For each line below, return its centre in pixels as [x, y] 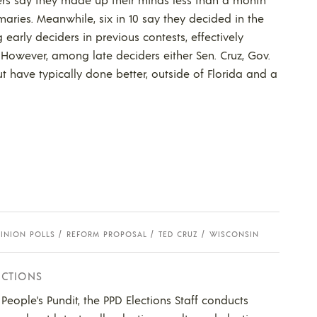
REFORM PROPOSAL [107, 234]
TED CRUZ [178, 234]
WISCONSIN [234, 234]
